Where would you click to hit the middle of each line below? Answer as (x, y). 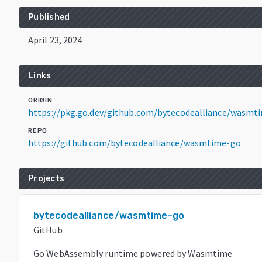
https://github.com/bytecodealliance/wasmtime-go (135, 142)
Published (49, 17)
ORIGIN (40, 100)
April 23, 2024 (55, 39)
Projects (46, 178)
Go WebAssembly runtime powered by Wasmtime (133, 253)
